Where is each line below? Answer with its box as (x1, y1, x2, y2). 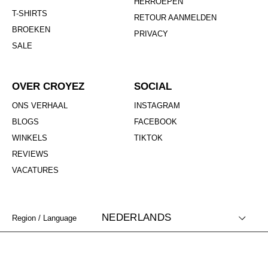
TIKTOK (134, 133, 163, 143)
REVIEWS (12, 150, 48, 159)
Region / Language (12, 213, 77, 223)
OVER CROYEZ (12, 81, 84, 93)
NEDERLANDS (102, 212, 172, 224)
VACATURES (12, 166, 59, 175)
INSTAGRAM (134, 101, 180, 111)
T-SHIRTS (12, 9, 47, 19)
